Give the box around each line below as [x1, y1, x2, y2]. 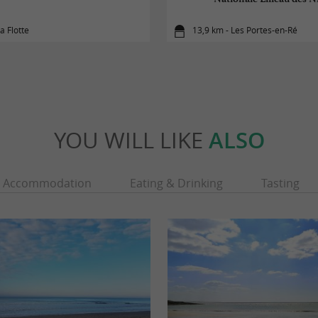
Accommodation [2, 175, 92, 191]
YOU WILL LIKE [53, 124, 209, 155]
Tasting [261, 175, 300, 191]
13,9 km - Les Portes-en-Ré [192, 24, 298, 37]
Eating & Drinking [129, 175, 223, 191]
